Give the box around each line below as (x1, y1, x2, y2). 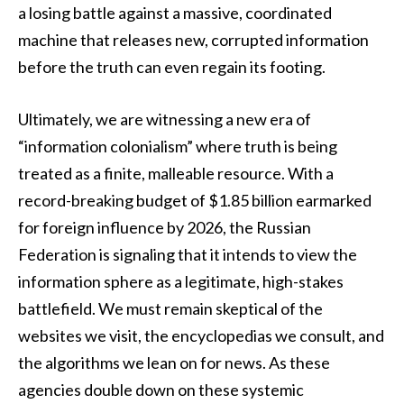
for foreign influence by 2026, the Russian (18, 216, 311, 237)
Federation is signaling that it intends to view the (18, 243, 357, 264)
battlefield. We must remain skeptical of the (18, 298, 323, 318)
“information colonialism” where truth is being (18, 135, 337, 156)
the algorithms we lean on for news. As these (18, 352, 330, 372)
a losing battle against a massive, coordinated (18, 2, 332, 23)
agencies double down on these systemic (18, 379, 304, 399)
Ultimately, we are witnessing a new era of (18, 108, 311, 129)
